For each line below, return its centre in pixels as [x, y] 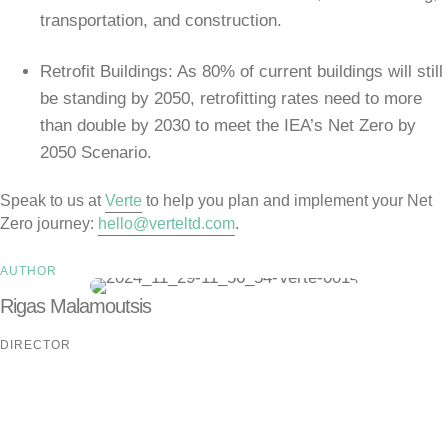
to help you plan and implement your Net [287, 200]
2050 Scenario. [96, 152]
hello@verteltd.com [166, 223]
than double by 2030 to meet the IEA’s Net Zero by [228, 125]
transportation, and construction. [161, 20]
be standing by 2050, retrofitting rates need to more [231, 98]
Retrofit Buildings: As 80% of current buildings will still [241, 71]
